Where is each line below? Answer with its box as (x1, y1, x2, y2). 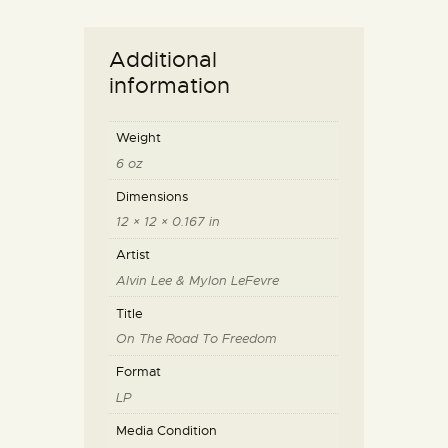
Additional (109, 46, 218, 74)
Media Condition (115, 421, 217, 439)
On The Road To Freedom (115, 330, 277, 348)
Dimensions (115, 187, 188, 205)
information (109, 72, 231, 100)
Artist (115, 246, 150, 264)
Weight (115, 129, 161, 147)
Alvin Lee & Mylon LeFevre (115, 271, 279, 289)
